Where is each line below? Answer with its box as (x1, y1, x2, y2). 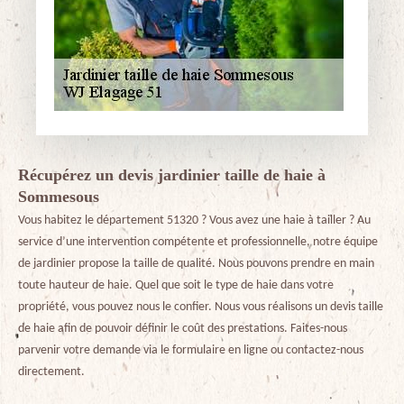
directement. (18, 365, 85, 379)
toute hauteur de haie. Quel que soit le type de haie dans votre (18, 279, 334, 292)
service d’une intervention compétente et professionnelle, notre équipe (18, 235, 378, 249)
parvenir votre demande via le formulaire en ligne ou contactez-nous (18, 344, 363, 357)
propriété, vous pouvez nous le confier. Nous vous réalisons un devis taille (18, 300, 383, 314)
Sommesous (18, 188, 99, 206)
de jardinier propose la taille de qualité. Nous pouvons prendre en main (18, 257, 374, 271)
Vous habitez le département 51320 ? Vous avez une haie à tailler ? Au (18, 214, 371, 227)
